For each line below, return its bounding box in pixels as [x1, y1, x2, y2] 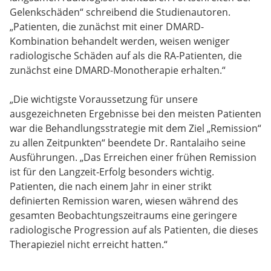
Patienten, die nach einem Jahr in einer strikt [10, 180, 212, 194]
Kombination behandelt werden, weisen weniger [10, 34, 230, 48]
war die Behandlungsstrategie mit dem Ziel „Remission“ [10, 122, 261, 135]
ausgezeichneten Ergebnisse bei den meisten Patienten [10, 107, 261, 121]
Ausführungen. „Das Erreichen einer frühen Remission [10, 151, 256, 165]
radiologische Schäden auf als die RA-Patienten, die [10, 49, 242, 63]
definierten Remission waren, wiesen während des [10, 194, 238, 208]
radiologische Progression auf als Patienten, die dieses [10, 223, 258, 237]
